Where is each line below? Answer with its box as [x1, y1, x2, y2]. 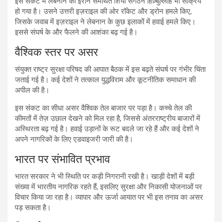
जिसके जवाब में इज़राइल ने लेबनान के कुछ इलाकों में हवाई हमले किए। [15, 17, 196, 26]
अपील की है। [15, 85, 50, 95]
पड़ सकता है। [15, 203, 51, 212]
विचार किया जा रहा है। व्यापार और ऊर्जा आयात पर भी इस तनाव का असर [15, 192, 203, 202]
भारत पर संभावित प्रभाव [15, 152, 110, 166]
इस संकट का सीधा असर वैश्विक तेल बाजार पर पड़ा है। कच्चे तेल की [15, 103, 192, 112]
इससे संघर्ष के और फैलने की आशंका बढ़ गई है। [15, 27, 138, 37]
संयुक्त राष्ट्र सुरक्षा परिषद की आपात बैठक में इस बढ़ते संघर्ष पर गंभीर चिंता [15, 64, 206, 74]
